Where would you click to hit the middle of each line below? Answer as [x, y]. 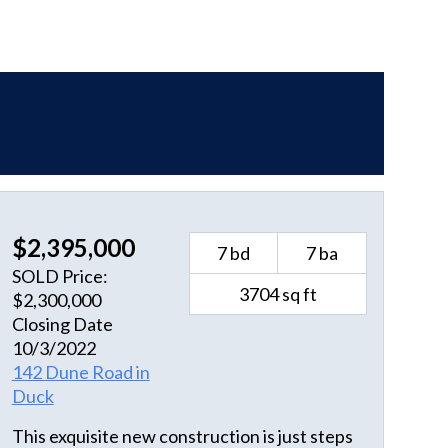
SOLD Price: [59, 276]
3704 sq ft [278, 294]
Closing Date [62, 324]
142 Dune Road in [80, 372]
